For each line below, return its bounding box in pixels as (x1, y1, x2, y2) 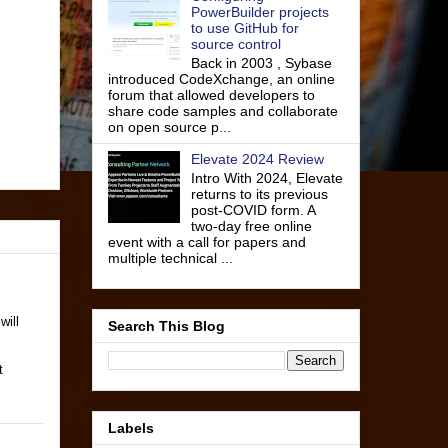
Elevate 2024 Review (190, 150, 324, 167)
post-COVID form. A (190, 201, 315, 218)
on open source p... (108, 118, 231, 135)
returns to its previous (190, 185, 328, 202)
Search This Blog (108, 317, 225, 334)
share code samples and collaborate (108, 102, 338, 119)
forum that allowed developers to (108, 86, 315, 103)
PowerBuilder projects (190, 4, 329, 20)
